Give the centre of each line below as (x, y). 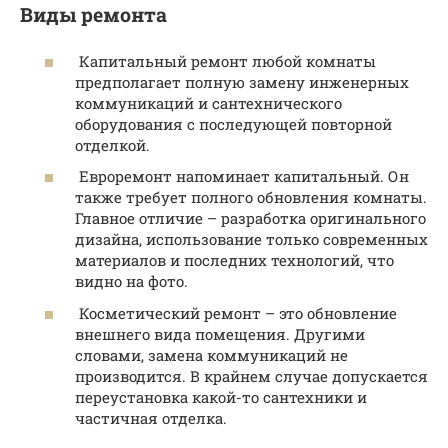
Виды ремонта (93, 14)
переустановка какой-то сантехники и (221, 396)
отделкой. (112, 144)
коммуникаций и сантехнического (208, 102)
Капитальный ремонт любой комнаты (225, 60)
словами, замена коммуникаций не (211, 354)
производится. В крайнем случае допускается (251, 375)
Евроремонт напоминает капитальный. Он (242, 176)
